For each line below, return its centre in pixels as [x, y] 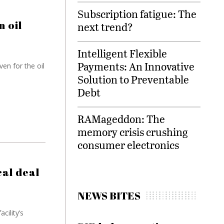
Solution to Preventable [133, 79]
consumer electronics [128, 145]
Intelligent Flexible [122, 53]
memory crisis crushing [133, 132]
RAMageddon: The [121, 119]
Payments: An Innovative [136, 66]
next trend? [105, 27]
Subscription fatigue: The [137, 14]
